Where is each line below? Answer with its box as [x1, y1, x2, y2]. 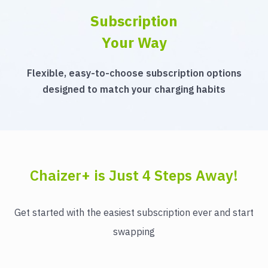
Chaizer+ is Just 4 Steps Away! [30, 166, 238, 185]
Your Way [101, 33, 167, 52]
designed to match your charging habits [42, 83, 226, 95]
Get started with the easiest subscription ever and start [14, 206, 254, 218]
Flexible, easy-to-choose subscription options [26, 67, 242, 79]
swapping [113, 226, 155, 237]
